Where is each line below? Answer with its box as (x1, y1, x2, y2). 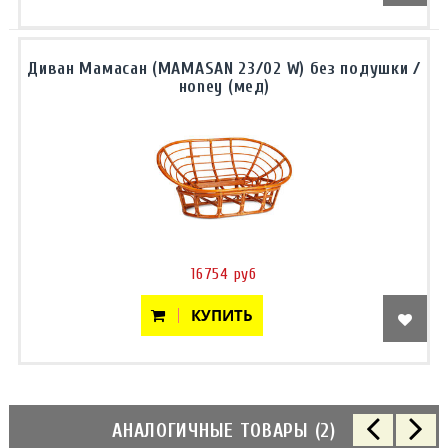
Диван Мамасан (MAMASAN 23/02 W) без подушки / (27, 59, 421, 78)
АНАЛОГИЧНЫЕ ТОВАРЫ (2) (112, 420, 336, 442)
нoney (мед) (178, 77, 270, 96)
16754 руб (191, 265, 257, 283)
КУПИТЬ (179, 305, 253, 325)
